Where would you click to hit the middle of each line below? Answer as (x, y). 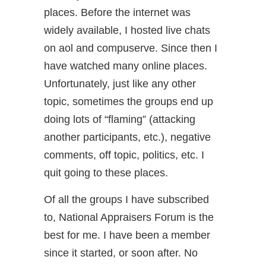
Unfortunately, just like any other (120, 84)
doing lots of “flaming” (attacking (120, 119)
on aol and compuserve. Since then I (131, 48)
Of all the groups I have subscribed (126, 199)
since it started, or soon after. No (121, 253)
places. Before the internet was (117, 12)
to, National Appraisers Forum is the (129, 217)
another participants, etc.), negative (127, 137)
